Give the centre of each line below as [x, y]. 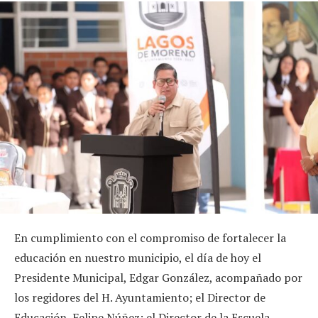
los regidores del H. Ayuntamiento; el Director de [140, 297]
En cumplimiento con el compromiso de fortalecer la [150, 237]
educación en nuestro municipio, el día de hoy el [138, 257]
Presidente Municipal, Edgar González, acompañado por [158, 277]
